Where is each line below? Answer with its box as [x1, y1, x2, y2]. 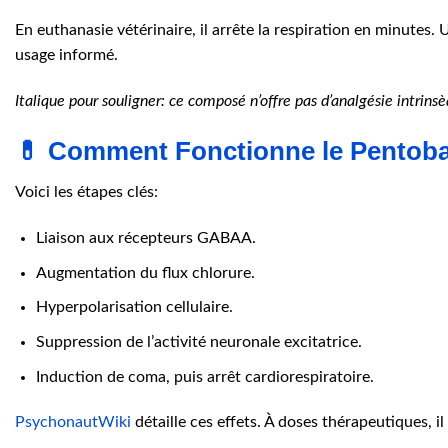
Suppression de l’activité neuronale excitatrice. [35, 333, 362, 350]
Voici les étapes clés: [15, 184, 158, 201]
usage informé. [15, 47, 118, 63]
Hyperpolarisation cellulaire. [35, 299, 233, 316]
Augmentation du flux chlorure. [35, 264, 255, 281]
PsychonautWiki [15, 414, 131, 431]
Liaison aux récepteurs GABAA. [35, 230, 256, 247]
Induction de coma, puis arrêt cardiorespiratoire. [35, 368, 374, 385]
